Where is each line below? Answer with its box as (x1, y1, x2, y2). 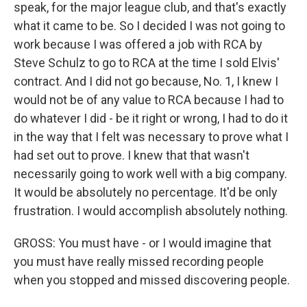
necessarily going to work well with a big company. (14, 167, 287, 181)
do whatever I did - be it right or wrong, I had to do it (14, 111, 288, 125)
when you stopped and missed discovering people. (14, 273, 290, 287)
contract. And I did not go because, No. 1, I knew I (14, 74, 278, 88)
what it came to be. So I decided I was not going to (14, 19, 285, 33)
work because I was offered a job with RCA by (14, 37, 262, 51)
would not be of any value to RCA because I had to (14, 93, 284, 107)
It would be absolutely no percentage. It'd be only (14, 185, 278, 199)
